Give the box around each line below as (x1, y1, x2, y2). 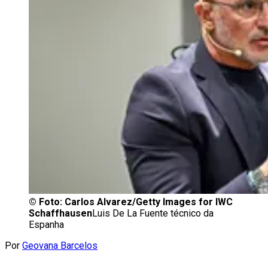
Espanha (29, 219, 64, 231)
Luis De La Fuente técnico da (92, 208, 214, 220)
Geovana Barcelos (22, 240, 98, 252)
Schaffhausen (29, 208, 92, 220)
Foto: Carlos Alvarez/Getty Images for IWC (39, 196, 233, 208)
